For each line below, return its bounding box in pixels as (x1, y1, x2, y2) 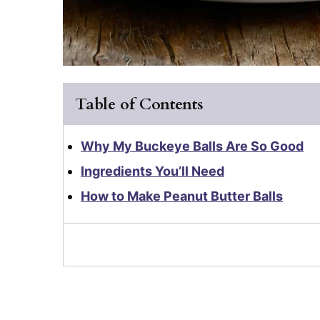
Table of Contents (75, 93, 204, 115)
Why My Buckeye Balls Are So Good (81, 138, 304, 154)
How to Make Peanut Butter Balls (81, 188, 283, 204)
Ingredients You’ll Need (81, 163, 224, 179)
